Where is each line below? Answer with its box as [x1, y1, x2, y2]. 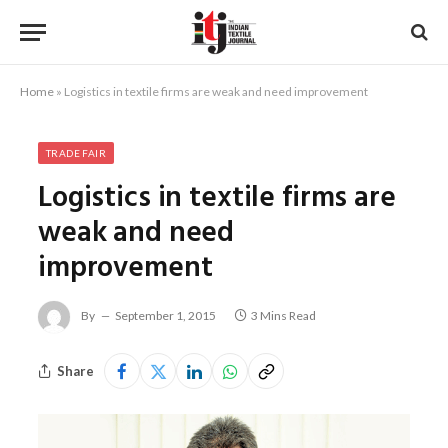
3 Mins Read [251, 308, 316, 324]
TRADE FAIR [46, 147, 106, 159]
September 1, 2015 [115, 308, 216, 324]
